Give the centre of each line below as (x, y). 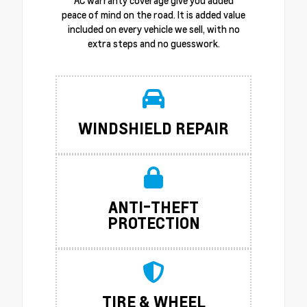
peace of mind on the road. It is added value (153, 14)
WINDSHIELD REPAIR (153, 128)
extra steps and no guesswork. (153, 43)
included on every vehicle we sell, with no (153, 29)
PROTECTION (153, 222)
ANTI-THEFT (153, 207)
